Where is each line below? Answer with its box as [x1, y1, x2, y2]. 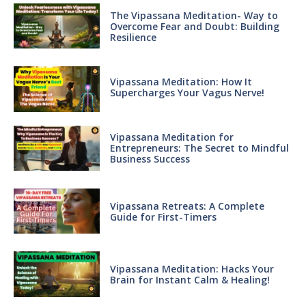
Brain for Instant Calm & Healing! [109, 273, 270, 287]
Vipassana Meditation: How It [109, 75, 252, 89]
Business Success [109, 152, 190, 166]
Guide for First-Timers [109, 210, 217, 223]
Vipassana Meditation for [109, 130, 234, 144]
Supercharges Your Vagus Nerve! [109, 86, 264, 100]
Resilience [109, 30, 156, 44]
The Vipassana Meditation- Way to [109, 8, 278, 22]
